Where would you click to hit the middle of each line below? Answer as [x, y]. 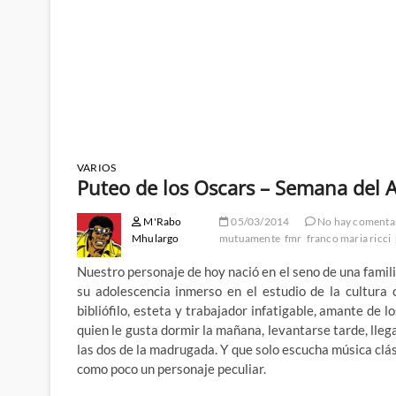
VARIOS [97, 168]
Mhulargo [156, 239]
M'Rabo [162, 222]
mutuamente [250, 239]
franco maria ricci [349, 239]
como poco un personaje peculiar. [171, 369]
